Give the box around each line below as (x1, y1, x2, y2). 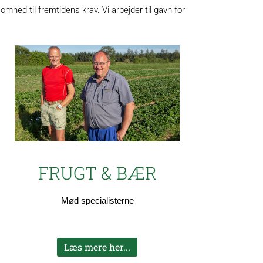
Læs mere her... (64, 241, 131, 254)
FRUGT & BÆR (38, 161, 157, 185)
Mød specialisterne (60, 195, 134, 206)
